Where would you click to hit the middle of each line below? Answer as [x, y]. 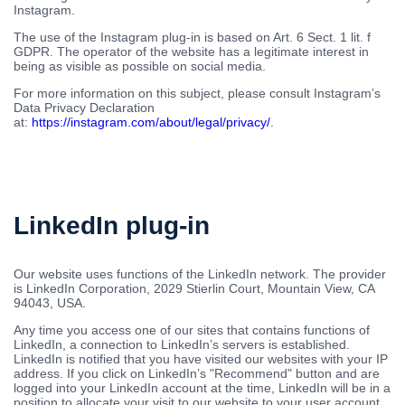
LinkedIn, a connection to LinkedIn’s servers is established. [182, 344]
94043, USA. [50, 302]
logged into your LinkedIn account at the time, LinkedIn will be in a [202, 387]
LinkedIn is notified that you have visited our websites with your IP [201, 358]
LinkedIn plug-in [112, 225]
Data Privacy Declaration [84, 107]
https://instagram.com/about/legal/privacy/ [151, 122]
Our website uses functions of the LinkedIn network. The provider [200, 273]
